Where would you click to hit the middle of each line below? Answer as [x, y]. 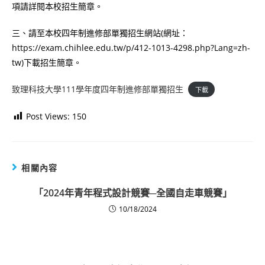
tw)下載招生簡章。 [47, 62]
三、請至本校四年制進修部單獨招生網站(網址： [100, 33]
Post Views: [48, 116]
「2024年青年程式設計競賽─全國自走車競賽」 [132, 193]
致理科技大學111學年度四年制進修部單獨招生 [98, 89]
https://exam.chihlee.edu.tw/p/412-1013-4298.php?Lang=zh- [131, 47]
